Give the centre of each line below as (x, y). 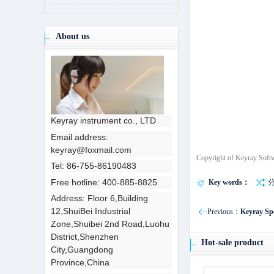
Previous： (224, 212)
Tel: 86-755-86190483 (94, 166)
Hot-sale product (232, 243)
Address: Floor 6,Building (99, 198)
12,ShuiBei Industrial (91, 211)
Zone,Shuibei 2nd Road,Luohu (110, 224)
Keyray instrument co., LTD (103, 120)
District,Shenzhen (85, 237)
